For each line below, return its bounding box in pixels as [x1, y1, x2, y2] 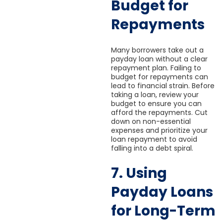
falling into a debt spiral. [111, 143, 193, 153]
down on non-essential [111, 116, 191, 126]
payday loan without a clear [111, 54, 208, 64]
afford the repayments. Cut [111, 107, 208, 117]
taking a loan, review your [111, 89, 199, 100]
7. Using [111, 164, 167, 183]
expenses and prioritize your [111, 125, 208, 135]
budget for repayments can [111, 71, 208, 82]
